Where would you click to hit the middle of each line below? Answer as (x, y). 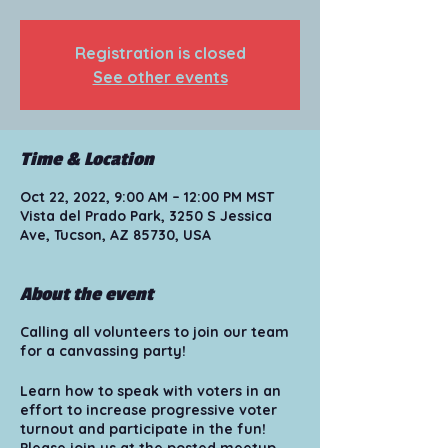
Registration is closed (160, 53)
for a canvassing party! (103, 351)
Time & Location (87, 159)
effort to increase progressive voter (148, 410)
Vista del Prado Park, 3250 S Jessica (146, 216)
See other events (160, 77)
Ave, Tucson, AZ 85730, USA (115, 235)
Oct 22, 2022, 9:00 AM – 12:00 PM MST (147, 197)
